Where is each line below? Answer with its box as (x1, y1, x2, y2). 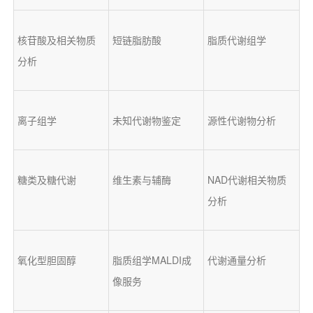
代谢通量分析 (207, 252, 266, 267)
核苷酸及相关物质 (17, 32, 96, 47)
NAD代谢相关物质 (207, 172, 286, 187)
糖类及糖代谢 (17, 172, 76, 187)
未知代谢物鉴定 (112, 112, 181, 127)
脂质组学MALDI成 (112, 252, 191, 267)
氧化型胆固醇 (17, 252, 76, 267)
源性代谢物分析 (207, 112, 276, 127)
